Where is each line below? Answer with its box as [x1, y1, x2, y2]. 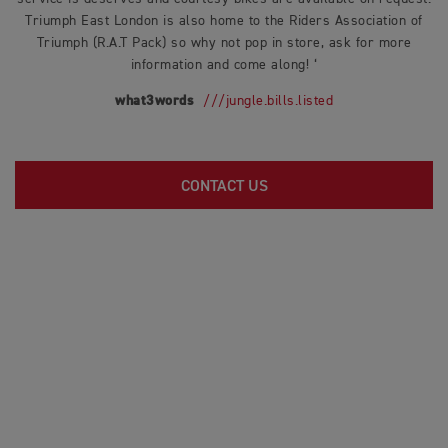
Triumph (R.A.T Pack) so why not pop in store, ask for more [36, 36, 412, 50]
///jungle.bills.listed [203, 94, 333, 108]
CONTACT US [180, 179, 268, 195]
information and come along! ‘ [130, 58, 318, 72]
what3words [115, 92, 203, 110]
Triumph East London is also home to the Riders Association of [25, 14, 423, 28]
